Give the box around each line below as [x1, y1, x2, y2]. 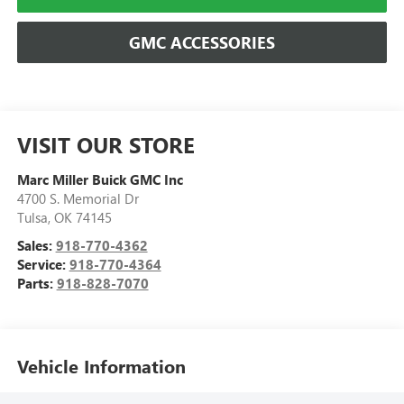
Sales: [16, 235, 56, 254]
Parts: [16, 273, 57, 292]
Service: [16, 254, 69, 273]
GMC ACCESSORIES [129, 32, 275, 54]
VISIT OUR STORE [16, 129, 195, 159]
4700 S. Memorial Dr [16, 188, 139, 207]
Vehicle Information [16, 353, 186, 378]
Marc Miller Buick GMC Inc [16, 170, 183, 188]
